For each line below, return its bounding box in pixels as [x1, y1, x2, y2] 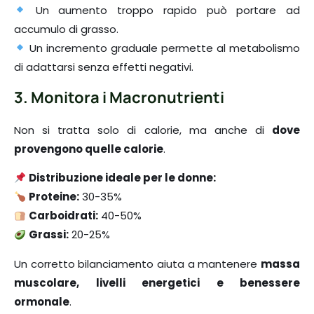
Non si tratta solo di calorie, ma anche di [14, 123, 272, 138]
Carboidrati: [29, 208, 99, 224]
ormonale [14, 294, 69, 309]
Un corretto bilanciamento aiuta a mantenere [14, 256, 261, 271]
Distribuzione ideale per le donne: [29, 170, 217, 186]
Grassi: [29, 227, 69, 243]
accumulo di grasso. [14, 21, 118, 36]
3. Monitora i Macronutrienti [14, 87, 224, 109]
